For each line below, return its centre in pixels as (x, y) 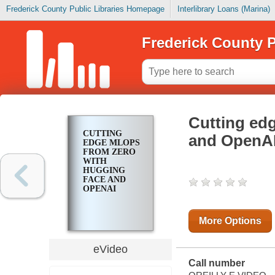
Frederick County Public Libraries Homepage (85, 9)
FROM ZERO (109, 152)
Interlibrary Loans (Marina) (223, 9)
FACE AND (104, 180)
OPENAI (99, 189)
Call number (216, 263)
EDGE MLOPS (111, 143)
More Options (230, 221)
